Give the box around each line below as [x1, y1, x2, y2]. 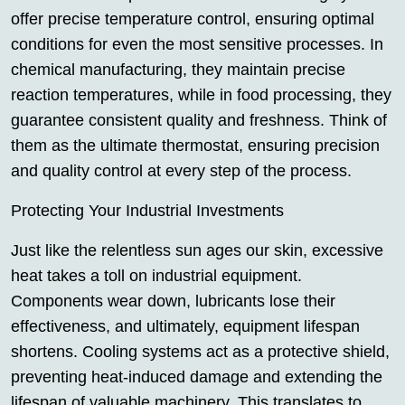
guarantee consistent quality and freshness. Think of [11, 111, 387, 129]
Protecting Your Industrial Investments [11, 202, 284, 220]
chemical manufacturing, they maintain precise [11, 61, 345, 79]
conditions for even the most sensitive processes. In [11, 35, 383, 53]
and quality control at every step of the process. [11, 162, 352, 180]
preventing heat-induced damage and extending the [11, 368, 382, 386]
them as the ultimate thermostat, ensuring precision [11, 137, 380, 155]
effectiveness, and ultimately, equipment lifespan [11, 317, 360, 335]
